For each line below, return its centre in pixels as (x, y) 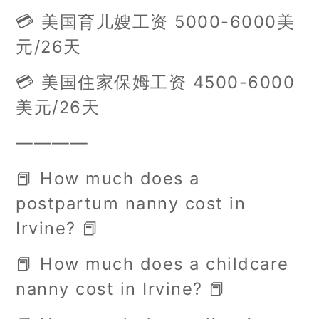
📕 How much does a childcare (152, 263)
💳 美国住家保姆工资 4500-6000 (156, 82)
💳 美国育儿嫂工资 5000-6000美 (156, 21)
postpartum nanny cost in (131, 203)
